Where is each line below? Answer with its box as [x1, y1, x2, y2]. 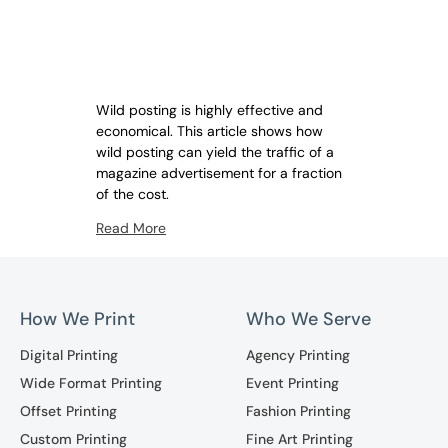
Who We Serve [246, 306, 372, 331]
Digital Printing [19, 345, 118, 364]
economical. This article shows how [96, 121, 323, 140]
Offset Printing [19, 401, 117, 420]
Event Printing [246, 373, 340, 392]
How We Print [19, 306, 135, 331]
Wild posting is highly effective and [96, 100, 323, 119]
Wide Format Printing [19, 373, 162, 392]
